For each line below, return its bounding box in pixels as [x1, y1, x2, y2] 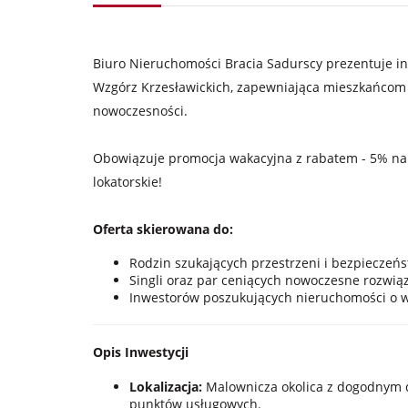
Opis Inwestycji [93, 343, 189, 361]
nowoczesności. [93, 102, 188, 119]
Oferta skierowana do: [93, 220, 233, 238]
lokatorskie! [93, 173, 162, 190]
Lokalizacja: [129, 377, 202, 395]
